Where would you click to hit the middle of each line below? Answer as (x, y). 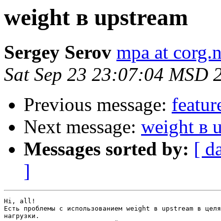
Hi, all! (20, 201)
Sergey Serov (58, 52)
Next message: (82, 127)
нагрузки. (22, 216)
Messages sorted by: (106, 149)
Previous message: (98, 105)
